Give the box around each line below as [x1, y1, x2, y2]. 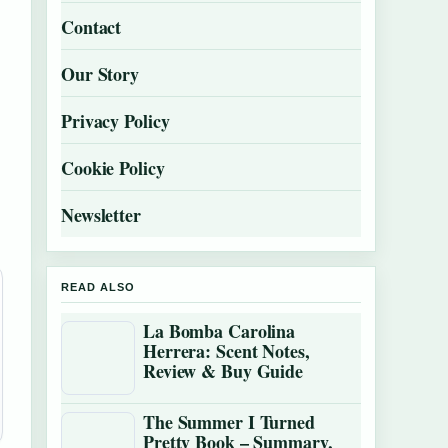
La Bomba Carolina [143, 318, 296, 344]
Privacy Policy [61, 108, 170, 134]
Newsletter [61, 202, 141, 228]
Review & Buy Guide [143, 358, 304, 384]
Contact [61, 14, 122, 40]
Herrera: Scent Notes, [143, 338, 310, 364]
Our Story [61, 61, 140, 87]
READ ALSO [61, 281, 135, 293]
